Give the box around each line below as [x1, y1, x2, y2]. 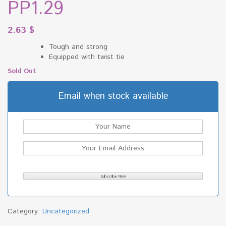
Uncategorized [42, 206, 89, 217]
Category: [8, 206, 42, 217]
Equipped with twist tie [49, 52, 125, 63]
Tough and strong [49, 42, 107, 52]
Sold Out [8, 67, 36, 77]
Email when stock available [58, 90, 168, 103]
